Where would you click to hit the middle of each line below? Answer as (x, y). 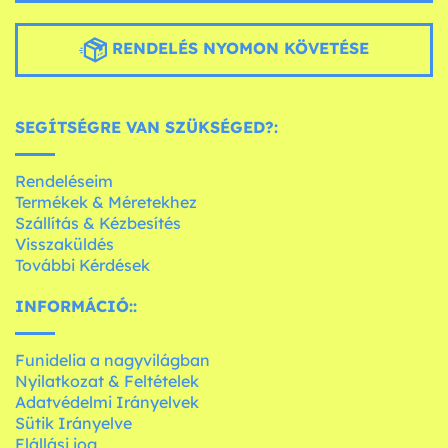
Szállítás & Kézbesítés (98, 223)
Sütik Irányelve (73, 423)
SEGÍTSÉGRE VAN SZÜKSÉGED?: (146, 127)
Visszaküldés (64, 244)
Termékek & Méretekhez (106, 202)
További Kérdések (82, 265)
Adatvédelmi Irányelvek (107, 402)
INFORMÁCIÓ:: (76, 306)
